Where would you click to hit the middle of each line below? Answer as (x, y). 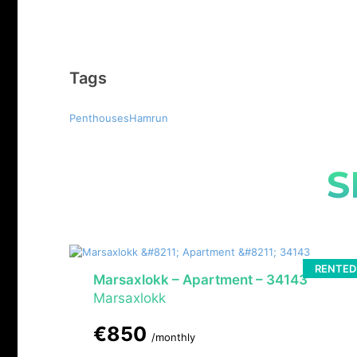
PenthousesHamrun (119, 118)
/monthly (173, 337)
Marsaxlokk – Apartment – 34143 (200, 280)
